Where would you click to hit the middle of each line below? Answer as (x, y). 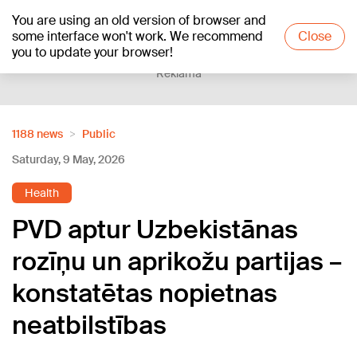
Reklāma (178, 73)
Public (99, 134)
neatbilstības (89, 325)
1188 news (37, 134)
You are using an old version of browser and (139, 20)
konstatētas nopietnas (145, 293)
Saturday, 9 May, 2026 (69, 159)
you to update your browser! (92, 52)
